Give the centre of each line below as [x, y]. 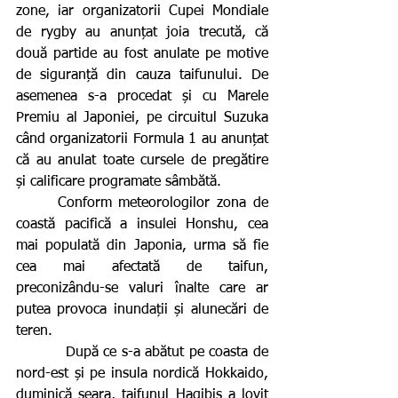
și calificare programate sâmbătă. [119, 182]
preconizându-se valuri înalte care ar [142, 288]
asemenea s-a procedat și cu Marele [142, 96]
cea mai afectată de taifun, [142, 267]
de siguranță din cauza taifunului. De [142, 75]
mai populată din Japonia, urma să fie [142, 246]
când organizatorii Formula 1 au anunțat [142, 139]
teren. [34, 331]
